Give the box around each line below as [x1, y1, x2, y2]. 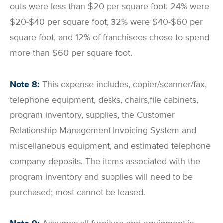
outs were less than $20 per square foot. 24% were [10, 1, 209, 12]
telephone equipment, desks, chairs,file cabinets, [10, 94, 198, 105]
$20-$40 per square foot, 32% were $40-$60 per [10, 16, 203, 28]
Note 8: [10, 78, 42, 90]
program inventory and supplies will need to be [10, 171, 193, 182]
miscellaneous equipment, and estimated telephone [10, 140, 211, 151]
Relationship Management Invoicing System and [10, 124, 196, 136]
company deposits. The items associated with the [10, 155, 200, 167]
